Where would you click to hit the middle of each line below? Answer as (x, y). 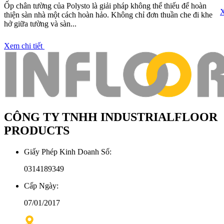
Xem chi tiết (24, 45)
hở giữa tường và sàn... (40, 23)
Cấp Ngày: (41, 185)
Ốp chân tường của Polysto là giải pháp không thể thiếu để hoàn (105, 5)
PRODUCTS (37, 130)
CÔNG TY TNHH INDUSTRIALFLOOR (111, 117)
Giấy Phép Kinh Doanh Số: (68, 151)
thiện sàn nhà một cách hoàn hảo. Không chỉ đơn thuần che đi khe (108, 14)
